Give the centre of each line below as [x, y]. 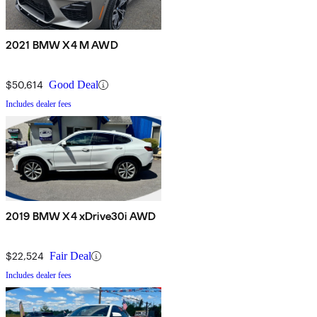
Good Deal [74, 85]
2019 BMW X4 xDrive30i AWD [81, 217]
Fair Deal [70, 256]
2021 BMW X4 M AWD [62, 45]
